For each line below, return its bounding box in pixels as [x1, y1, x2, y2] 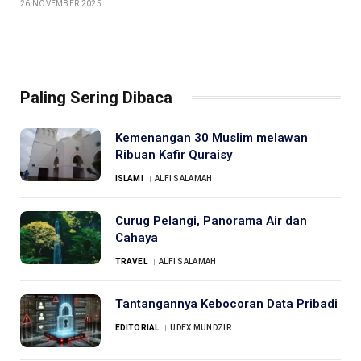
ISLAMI [115, 173, 143, 183]
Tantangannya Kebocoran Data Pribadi [115, 296, 338, 311]
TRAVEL [115, 256, 147, 266]
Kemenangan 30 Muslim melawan [115, 130, 308, 145]
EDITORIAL [115, 322, 159, 332]
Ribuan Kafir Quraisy [115, 147, 232, 162]
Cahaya [115, 230, 158, 245]
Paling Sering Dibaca [20, 87, 172, 107]
